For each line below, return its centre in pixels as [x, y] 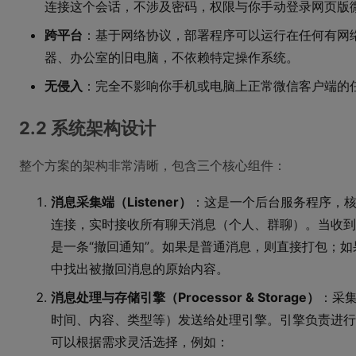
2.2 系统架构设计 [87, 128]
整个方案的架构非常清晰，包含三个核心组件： [153, 165]
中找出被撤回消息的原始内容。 [140, 269]
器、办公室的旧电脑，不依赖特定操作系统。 [172, 57]
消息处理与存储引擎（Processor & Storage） [185, 297]
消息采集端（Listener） [121, 202]
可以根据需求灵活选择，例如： [140, 342]
